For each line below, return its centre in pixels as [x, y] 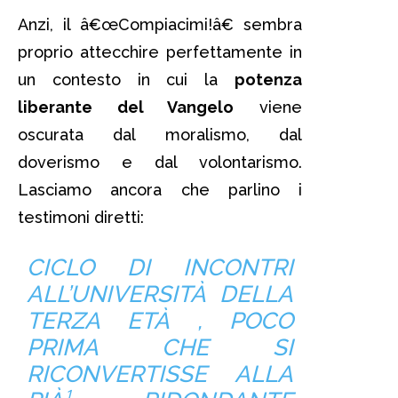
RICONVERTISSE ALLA [160, 374]
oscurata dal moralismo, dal [160, 134]
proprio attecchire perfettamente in [160, 52]
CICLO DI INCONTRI [160, 267]
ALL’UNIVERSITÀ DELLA [160, 294]
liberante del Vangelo [126, 107]
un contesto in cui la [126, 79]
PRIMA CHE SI [160, 347]
